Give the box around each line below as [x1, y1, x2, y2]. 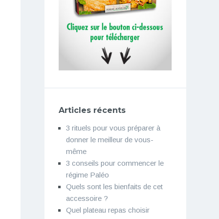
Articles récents [58, 105, 126, 115]
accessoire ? [66, 194, 108, 202]
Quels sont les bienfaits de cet [66, 182, 163, 191]
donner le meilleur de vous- [66, 135, 153, 144]
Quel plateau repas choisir [66, 205, 150, 214]
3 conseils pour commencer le [66, 158, 164, 167]
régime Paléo [66, 170, 109, 179]
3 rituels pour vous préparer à [66, 123, 160, 132]
